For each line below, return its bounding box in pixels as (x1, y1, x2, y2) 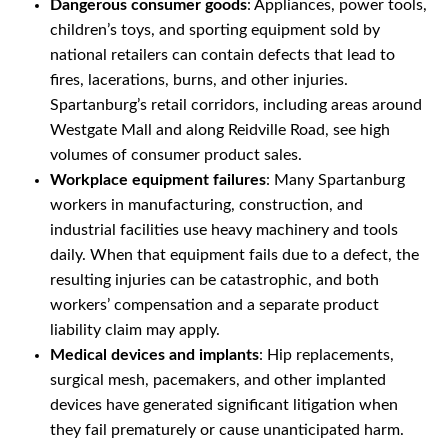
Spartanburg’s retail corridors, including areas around (50, 97, 422, 114)
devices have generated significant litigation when (50, 397, 398, 414)
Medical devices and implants (50, 347, 259, 364)
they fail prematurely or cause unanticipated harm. (50, 422, 404, 439)
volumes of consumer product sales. (50, 147, 302, 164)
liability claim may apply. (50, 322, 220, 339)
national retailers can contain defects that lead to (50, 47, 395, 64)
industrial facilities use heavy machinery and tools (50, 222, 398, 239)
